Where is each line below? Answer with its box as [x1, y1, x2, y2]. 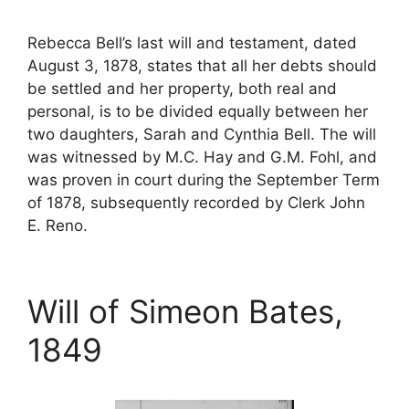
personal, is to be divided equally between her [27, 102, 368, 121]
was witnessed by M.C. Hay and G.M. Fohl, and [27, 148, 377, 166]
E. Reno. [27, 216, 88, 235]
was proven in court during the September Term [27, 171, 380, 189]
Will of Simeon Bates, [27, 292, 343, 330]
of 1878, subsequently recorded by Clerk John [27, 194, 365, 212]
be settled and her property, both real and [27, 79, 337, 98]
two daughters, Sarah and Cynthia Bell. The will [27, 125, 376, 143]
